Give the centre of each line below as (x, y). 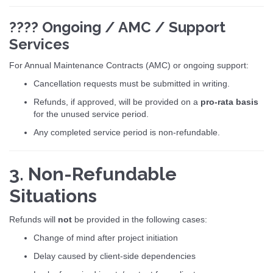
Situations (53, 196)
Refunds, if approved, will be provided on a (117, 102)
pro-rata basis (229, 102)
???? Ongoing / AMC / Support (117, 27)
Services (39, 44)
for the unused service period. (91, 114)
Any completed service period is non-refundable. (127, 132)
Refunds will (34, 219)
